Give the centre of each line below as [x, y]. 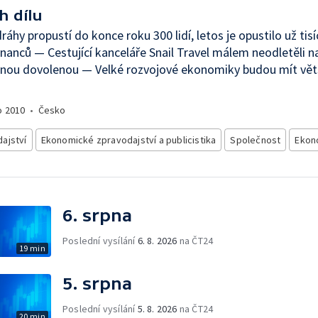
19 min [32, 248]
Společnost [256, 140]
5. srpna [97, 284]
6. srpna [97, 215]
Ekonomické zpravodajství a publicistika [128, 140]
